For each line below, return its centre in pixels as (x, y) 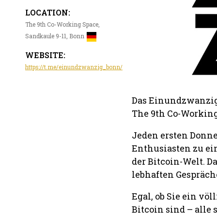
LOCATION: (48, 13)
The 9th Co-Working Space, (62, 24)
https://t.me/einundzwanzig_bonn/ (74, 67)
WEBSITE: (45, 55)
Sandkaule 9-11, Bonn (55, 36)
